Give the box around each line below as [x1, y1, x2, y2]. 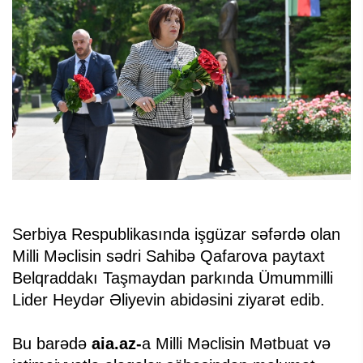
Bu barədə [12, 334, 92, 352]
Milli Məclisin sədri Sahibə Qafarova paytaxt [12, 246, 325, 265]
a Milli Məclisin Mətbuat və [142, 334, 331, 352]
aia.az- [92, 334, 142, 352]
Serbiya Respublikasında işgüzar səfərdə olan [12, 224, 340, 243]
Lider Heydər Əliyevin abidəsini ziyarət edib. [12, 290, 325, 309]
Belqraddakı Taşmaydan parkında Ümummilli [12, 268, 333, 287]
